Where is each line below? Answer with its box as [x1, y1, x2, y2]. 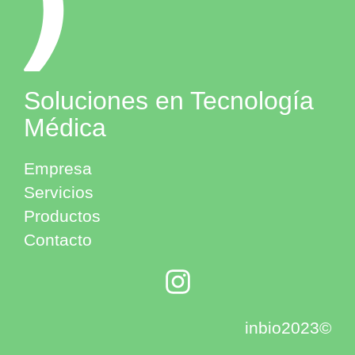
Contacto [24, 230, 92, 249]
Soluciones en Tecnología [24, 86, 314, 115]
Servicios [24, 182, 94, 201]
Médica [24, 113, 106, 142]
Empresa [24, 158, 92, 177]
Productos [24, 206, 101, 225]
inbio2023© [245, 318, 331, 337]
